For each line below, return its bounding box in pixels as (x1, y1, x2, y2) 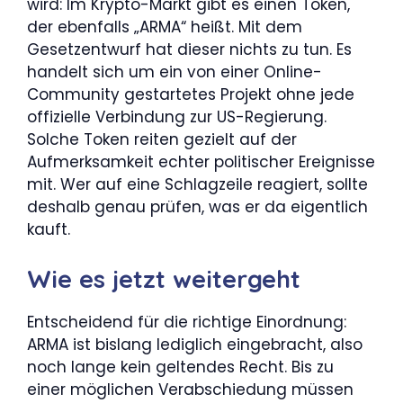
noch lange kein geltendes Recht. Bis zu (27, 355, 334, 378)
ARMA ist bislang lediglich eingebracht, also (27, 333, 363, 355)
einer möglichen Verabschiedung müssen (27, 378, 354, 400)
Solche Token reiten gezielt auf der (27, 129, 297, 150)
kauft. (27, 219, 70, 240)
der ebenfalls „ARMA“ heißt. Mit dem (27, 16, 302, 38)
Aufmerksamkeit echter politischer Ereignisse (27, 151, 375, 173)
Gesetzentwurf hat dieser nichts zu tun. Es (27, 39, 352, 60)
